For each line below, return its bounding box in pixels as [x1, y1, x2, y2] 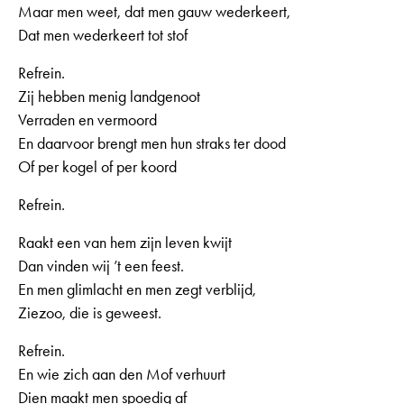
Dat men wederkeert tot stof [18, 24, 188, 45]
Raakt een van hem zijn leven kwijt [18, 232, 232, 252]
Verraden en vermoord [18, 109, 157, 130]
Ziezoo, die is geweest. [18, 302, 161, 323]
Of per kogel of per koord [18, 156, 177, 177]
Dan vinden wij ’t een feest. [18, 255, 184, 276]
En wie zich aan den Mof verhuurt [18, 363, 225, 384]
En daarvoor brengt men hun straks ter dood [18, 133, 286, 153]
